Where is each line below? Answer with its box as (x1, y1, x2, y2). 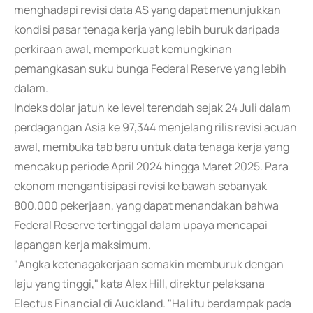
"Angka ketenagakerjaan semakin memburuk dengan (14, 256, 284, 272)
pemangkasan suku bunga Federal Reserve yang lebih (14, 61, 286, 76)
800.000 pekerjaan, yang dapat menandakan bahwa (14, 198, 279, 213)
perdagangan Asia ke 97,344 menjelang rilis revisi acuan (14, 119, 297, 135)
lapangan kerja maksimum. (14, 237, 151, 252)
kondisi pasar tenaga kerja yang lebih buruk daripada (14, 22, 280, 37)
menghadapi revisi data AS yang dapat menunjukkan (14, 2, 281, 17)
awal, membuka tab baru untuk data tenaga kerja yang (14, 139, 289, 154)
